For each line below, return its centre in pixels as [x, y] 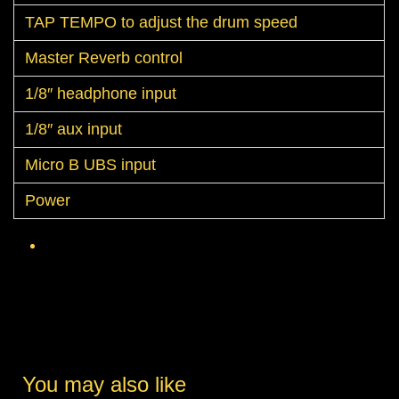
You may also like [104, 385]
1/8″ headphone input [101, 94]
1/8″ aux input [73, 130]
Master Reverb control [104, 58]
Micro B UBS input [90, 165]
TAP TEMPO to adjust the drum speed [161, 23]
